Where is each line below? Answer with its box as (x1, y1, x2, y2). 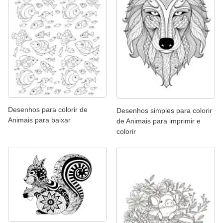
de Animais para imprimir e (116, 116, 201, 125)
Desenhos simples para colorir (116, 106, 212, 114)
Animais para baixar (8, 115, 71, 124)
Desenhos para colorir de (8, 105, 88, 113)
